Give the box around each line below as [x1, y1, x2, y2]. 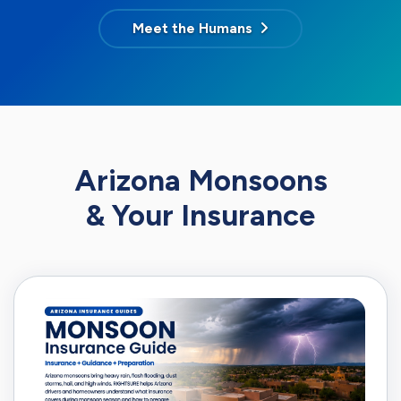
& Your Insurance [86, 198, 315, 234]
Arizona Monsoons [73, 163, 328, 199]
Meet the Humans [132, 20, 252, 38]
